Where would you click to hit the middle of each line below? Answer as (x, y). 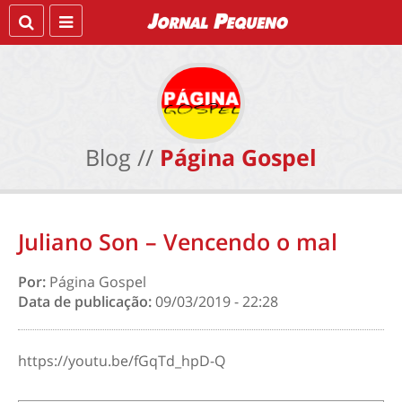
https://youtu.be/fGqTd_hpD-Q (122, 361)
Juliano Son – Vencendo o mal (178, 241)
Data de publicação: (87, 301)
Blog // (119, 157)
